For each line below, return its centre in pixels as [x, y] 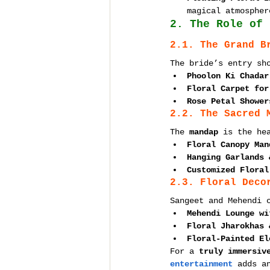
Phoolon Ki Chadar [228, 76]
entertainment [201, 264]
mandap [204, 132]
